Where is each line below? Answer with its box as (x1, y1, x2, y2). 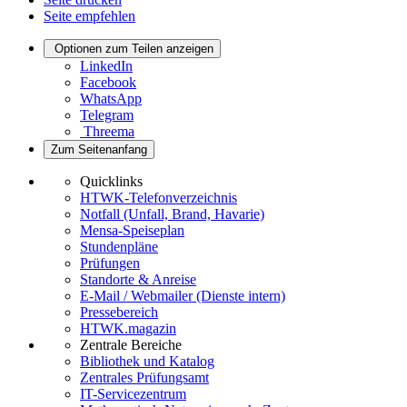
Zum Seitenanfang (51, 142, 147, 156)
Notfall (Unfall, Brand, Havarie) (80, 205, 264, 222)
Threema (84, 123, 134, 139)
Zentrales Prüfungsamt (80, 369, 209, 385)
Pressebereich (80, 303, 158, 320)
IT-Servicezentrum (80, 385, 186, 402)
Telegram (80, 106, 134, 123)
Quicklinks (80, 173, 143, 189)
